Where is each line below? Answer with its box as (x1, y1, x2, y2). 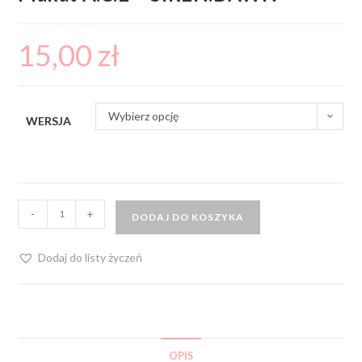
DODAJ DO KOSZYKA (132, 210, 245, 223)
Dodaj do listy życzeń (38, 250, 143, 264)
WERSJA (26, 113, 72, 128)
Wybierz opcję (108, 108, 179, 123)
